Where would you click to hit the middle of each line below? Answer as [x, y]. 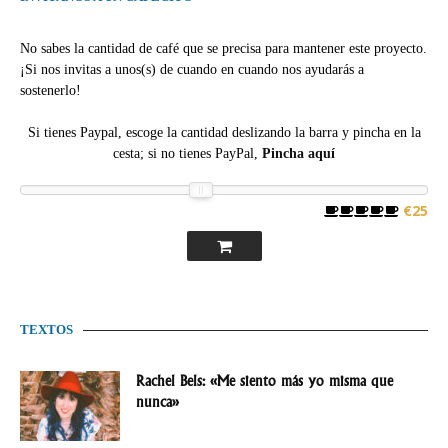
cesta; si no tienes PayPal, [187, 153]
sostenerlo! [50, 90]
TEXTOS [46, 329]
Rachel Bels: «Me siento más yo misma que [264, 381]
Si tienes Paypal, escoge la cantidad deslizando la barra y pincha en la [224, 132]
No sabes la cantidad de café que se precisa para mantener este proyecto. [223, 48]
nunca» [157, 402]
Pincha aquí [298, 153]
